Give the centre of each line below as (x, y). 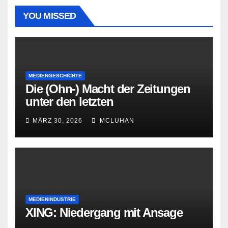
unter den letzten (69, 101)
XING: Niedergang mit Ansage (104, 212)
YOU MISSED (49, 16)
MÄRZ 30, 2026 (58, 120)
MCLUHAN (116, 120)
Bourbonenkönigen (77, 114)
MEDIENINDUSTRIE (52, 199)
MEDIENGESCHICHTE (55, 75)
